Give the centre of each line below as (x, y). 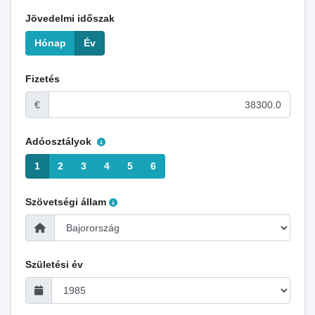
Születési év (54, 264)
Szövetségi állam (65, 202)
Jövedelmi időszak (70, 18)
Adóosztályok (59, 141)
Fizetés (42, 79)
